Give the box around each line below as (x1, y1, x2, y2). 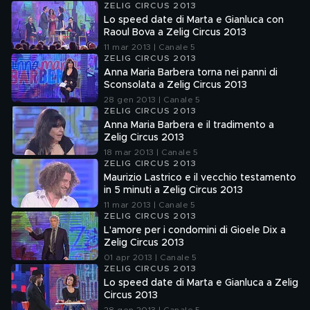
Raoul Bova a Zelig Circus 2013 (104, 28, 246, 37)
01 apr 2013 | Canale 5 (104, 253, 197, 262)
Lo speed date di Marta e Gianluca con (104, 15, 284, 25)
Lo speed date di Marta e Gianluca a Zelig (104, 278, 298, 288)
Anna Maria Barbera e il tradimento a (104, 120, 274, 130)
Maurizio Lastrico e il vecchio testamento (104, 173, 296, 183)
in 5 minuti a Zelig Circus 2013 (104, 185, 243, 195)
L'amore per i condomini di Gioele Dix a (104, 226, 286, 235)
